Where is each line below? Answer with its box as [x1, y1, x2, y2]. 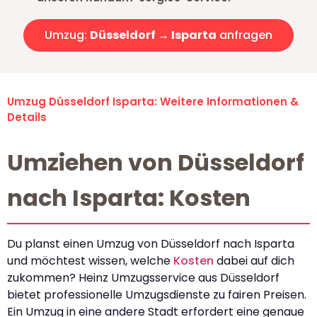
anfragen [217, 27, 272, 44]
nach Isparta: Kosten [7, 182, 250, 214]
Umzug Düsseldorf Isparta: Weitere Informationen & [7, 94, 299, 110]
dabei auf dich [214, 253, 294, 270]
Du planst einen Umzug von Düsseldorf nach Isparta [7, 236, 294, 253]
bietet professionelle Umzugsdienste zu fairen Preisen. [7, 287, 306, 304]
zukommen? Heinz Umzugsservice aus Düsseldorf [7, 270, 279, 287]
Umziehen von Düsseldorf [7, 146, 304, 179]
